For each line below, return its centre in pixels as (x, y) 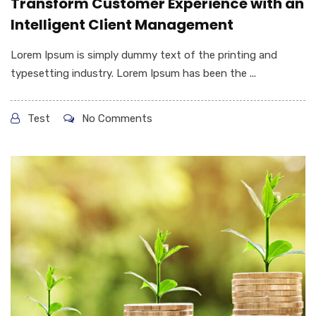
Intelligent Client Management (122, 25)
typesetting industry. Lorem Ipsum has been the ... (133, 74)
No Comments (116, 119)
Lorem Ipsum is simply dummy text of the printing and (144, 55)
